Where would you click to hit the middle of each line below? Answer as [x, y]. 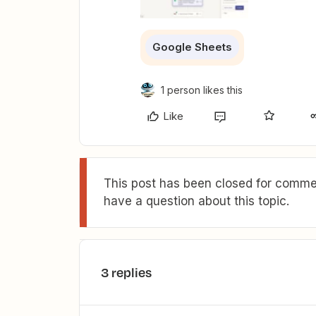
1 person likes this [202, 90]
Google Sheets [192, 47]
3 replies [126, 273]
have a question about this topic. [196, 201]
